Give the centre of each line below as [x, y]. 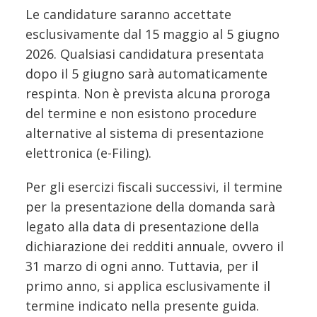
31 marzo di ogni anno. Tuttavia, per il [142, 266]
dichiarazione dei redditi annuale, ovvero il [155, 246]
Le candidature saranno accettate [128, 14]
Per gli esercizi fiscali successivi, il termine [154, 186]
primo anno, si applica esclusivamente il [148, 286]
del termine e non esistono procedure [141, 113]
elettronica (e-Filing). [88, 152]
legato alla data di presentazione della [142, 226]
